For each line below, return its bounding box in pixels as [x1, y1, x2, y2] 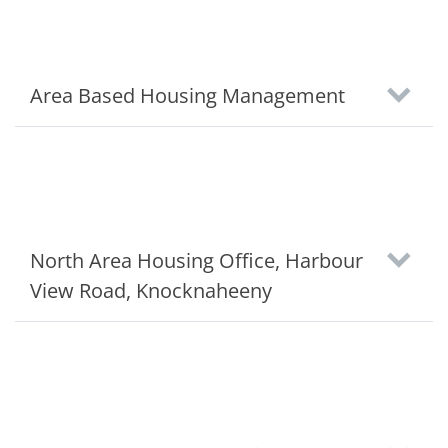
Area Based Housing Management [30, 82, 345, 109]
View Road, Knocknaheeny [30, 277, 272, 304]
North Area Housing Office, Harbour [30, 247, 363, 274]
